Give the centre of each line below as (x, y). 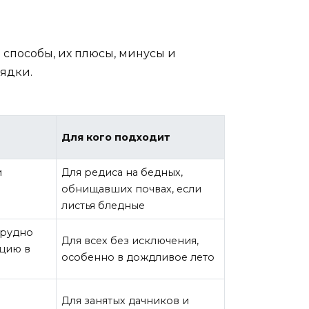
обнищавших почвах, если (132, 189)
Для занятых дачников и (126, 300)
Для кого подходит (116, 137)
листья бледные (103, 205)
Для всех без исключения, (130, 240)
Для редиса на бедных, (122, 172)
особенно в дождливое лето (138, 257)
